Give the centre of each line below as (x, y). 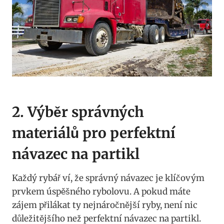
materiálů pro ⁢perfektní (94, 133)
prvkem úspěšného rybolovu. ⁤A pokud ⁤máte (101, 192)
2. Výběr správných (78, 112)
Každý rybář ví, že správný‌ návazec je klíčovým (108, 178)
